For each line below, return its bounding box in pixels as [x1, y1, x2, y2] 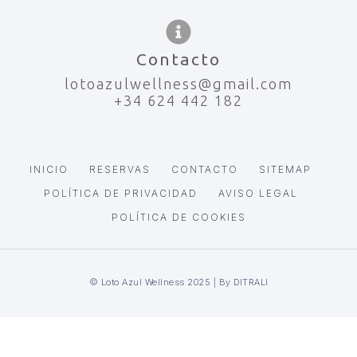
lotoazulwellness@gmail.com [65, 75, 292, 92]
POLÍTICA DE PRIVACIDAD [43, 186, 198, 199]
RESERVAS [89, 163, 151, 175]
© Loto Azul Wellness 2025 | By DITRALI [88, 276, 269, 288]
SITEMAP [259, 163, 312, 175]
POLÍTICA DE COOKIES [111, 210, 246, 223]
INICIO [29, 163, 69, 175]
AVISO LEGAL [218, 186, 298, 199]
